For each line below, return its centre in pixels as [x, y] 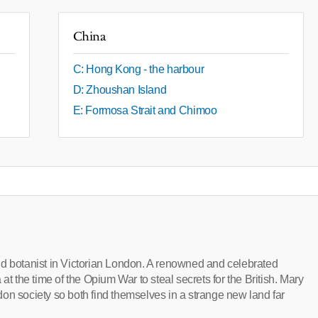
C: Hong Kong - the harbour [138, 70]
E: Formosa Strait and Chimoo [145, 111]
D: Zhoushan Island [120, 90]
